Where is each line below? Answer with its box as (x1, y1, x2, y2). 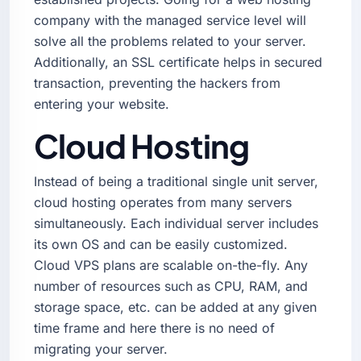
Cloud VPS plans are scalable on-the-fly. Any (34, 256, 308, 273)
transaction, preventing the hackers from (34, 74, 280, 91)
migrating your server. (34, 340, 168, 357)
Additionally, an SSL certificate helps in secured (34, 53, 322, 70)
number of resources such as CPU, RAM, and (34, 277, 308, 294)
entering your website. (34, 95, 169, 112)
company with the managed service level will (34, 11, 306, 28)
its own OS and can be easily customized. (34, 235, 288, 252)
